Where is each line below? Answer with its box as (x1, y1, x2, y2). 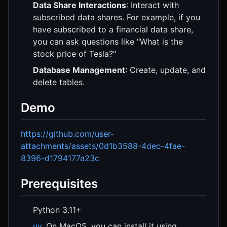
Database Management (33, 64, 125, 75)
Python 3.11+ (33, 205, 82, 215)
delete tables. (33, 77, 85, 87)
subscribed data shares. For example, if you (33, 12, 200, 22)
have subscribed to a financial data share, (33, 24, 193, 34)
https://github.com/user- (21, 128, 114, 139)
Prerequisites (21, 176, 98, 191)
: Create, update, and (125, 64, 206, 75)
